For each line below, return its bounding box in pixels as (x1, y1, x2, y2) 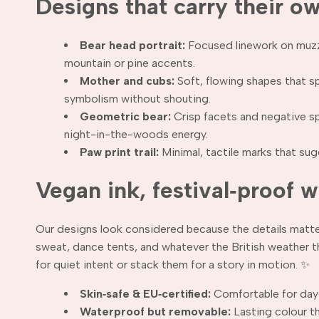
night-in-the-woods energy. (64, 127, 208, 141)
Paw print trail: (80, 145, 159, 159)
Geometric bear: (80, 109, 171, 123)
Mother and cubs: (80, 73, 174, 88)
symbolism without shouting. (64, 91, 211, 105)
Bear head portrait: (80, 38, 185, 52)
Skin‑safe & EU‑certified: (80, 286, 211, 300)
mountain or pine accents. (64, 56, 195, 70)
